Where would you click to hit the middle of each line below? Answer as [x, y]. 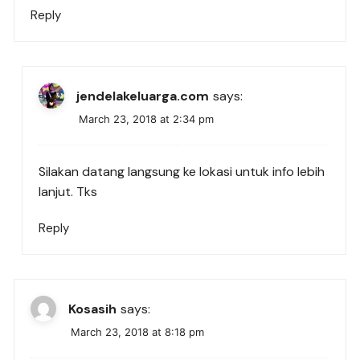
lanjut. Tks [68, 192]
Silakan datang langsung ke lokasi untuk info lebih [182, 172]
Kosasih [93, 309]
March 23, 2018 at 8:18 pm [138, 332]
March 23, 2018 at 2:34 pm [147, 119]
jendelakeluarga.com [143, 96]
